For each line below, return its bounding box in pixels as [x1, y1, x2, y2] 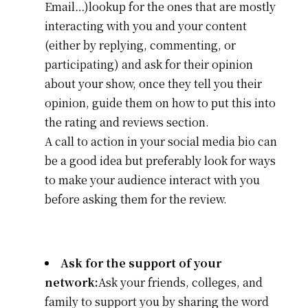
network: [44, 274, 98, 290]
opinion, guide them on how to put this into [44, 94, 276, 111]
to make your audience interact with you [44, 171, 260, 188]
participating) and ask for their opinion [44, 56, 253, 72]
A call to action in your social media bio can [44, 133, 277, 149]
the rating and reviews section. [44, 113, 209, 130]
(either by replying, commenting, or [44, 36, 236, 53]
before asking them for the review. [44, 190, 230, 207]
